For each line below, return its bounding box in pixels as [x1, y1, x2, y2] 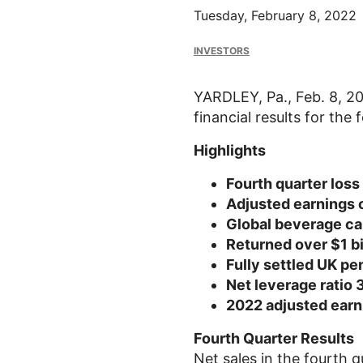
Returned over [226, 236, 331, 253]
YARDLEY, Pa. [194, 88, 288, 105]
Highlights [194, 142, 266, 159]
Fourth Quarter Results [194, 330, 354, 347]
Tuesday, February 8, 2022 [194, 7, 357, 23]
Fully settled [226, 256, 317, 273]
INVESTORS [194, 45, 250, 57]
